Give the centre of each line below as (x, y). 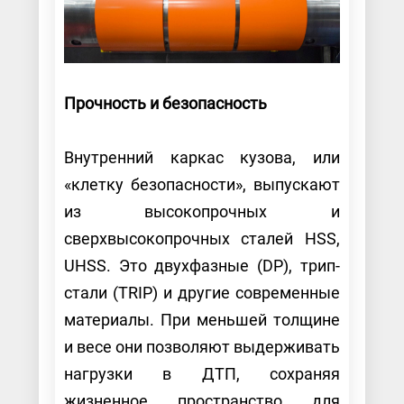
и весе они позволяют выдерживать (202, 346)
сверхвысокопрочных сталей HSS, (202, 238)
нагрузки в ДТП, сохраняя (202, 373)
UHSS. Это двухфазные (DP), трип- (202, 265)
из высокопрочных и (202, 211)
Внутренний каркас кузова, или (202, 157)
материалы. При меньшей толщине (202, 319)
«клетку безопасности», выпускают (202, 184)
